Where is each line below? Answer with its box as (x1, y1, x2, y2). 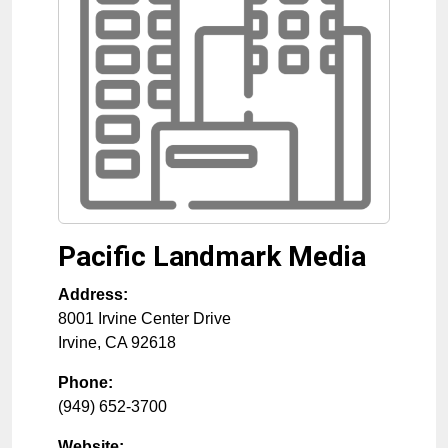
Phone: (58, 374, 113, 391)
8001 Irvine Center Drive (58, 310, 231, 327)
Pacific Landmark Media (58, 240, 366, 273)
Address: (58, 286, 128, 303)
